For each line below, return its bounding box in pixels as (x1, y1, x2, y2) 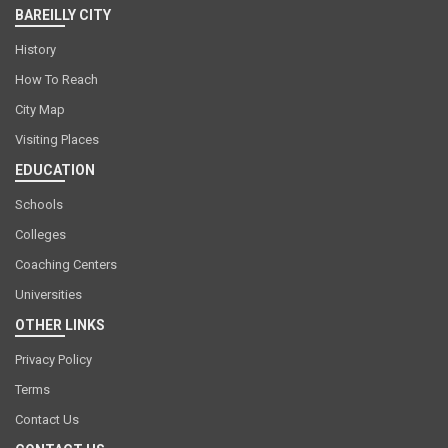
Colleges (15, 227, 66, 243)
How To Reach (15, 72, 98, 88)
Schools (15, 197, 63, 213)
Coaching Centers (15, 257, 117, 273)
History (15, 42, 56, 58)
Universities (15, 287, 82, 303)
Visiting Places (15, 132, 99, 148)
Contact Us (15, 412, 79, 428)
